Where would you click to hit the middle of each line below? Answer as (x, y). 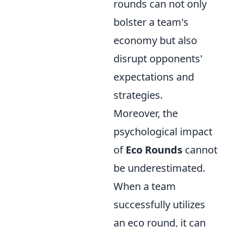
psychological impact (163, 132)
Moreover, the (146, 113)
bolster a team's (151, 22)
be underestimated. (159, 168)
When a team (145, 186)
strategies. (138, 95)
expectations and (154, 77)
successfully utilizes (159, 205)
